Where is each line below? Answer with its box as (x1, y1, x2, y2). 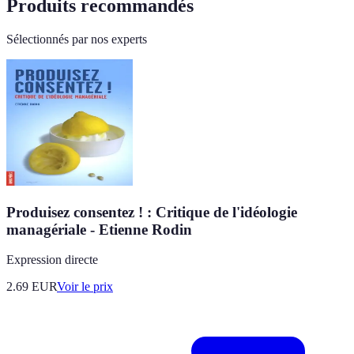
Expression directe (6, 253, 98, 267)
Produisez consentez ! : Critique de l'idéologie (6, 203, 297, 220)
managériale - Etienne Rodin (6, 220, 192, 238)
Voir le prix (57, 280, 113, 294)
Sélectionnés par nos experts (6, 32, 147, 47)
